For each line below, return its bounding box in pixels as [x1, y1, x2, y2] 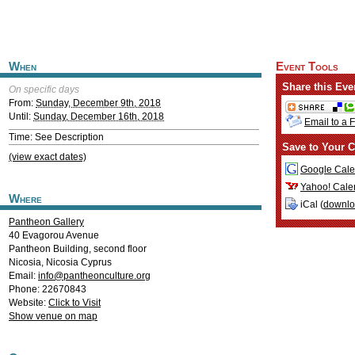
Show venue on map [9, 311, 97, 322]
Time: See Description [9, 132, 104, 143]
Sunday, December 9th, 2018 [36, 97, 161, 109]
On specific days [9, 84, 79, 95]
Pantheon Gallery [9, 216, 84, 227]
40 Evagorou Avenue [9, 230, 99, 241]
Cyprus [81, 257, 112, 268]
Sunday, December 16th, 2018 [33, 111, 164, 122]
